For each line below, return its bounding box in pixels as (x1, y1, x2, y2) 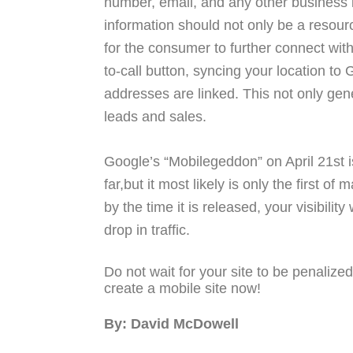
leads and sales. (104, 109, 206, 124)
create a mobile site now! (104, 281, 261, 296)
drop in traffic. (104, 222, 190, 238)
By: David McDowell (104, 316, 239, 332)
